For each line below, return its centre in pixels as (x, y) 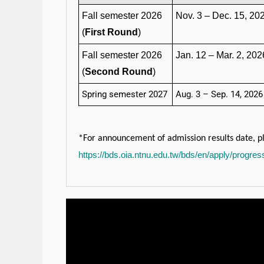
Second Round (119, 72)
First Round (111, 32)
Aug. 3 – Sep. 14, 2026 (219, 95)
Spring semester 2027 (125, 95)
